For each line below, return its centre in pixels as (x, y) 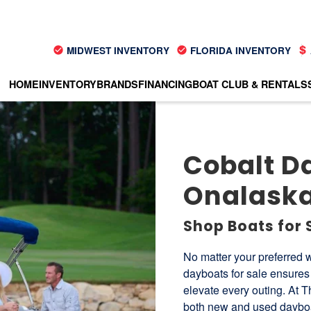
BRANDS (117, 84)
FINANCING (165, 84)
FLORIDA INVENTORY (239, 50)
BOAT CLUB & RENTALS (250, 84)
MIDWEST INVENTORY (117, 50)
